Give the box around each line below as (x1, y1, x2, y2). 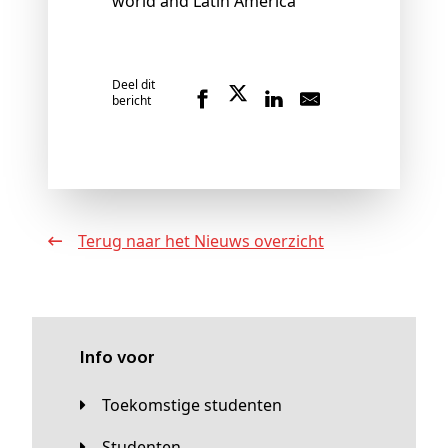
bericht (112, 92, 151, 110)
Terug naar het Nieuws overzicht (86, 230, 324, 253)
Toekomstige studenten (110, 394, 282, 417)
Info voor (85, 344, 155, 374)
